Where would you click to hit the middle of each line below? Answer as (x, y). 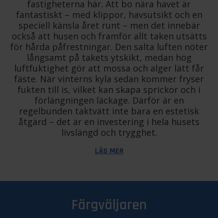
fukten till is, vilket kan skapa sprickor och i (109, 90)
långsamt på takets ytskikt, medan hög (109, 58)
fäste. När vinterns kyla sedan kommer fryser (109, 79)
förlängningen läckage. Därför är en (109, 100)
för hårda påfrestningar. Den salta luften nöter (109, 47)
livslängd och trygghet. (109, 133)
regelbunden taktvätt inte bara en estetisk (109, 111)
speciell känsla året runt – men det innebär (109, 26)
